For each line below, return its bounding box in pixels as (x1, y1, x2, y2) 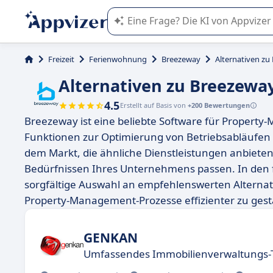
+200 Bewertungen (188, 101, 250, 110)
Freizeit (48, 54, 74, 65)
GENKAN (83, 229, 138, 246)
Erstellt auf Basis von (120, 101, 188, 110)
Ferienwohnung (89, 54, 147, 65)
